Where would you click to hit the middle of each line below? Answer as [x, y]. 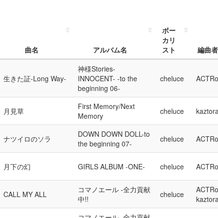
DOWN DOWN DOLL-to [114, 134]
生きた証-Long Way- [35, 78]
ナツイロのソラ [27, 139]
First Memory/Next [106, 106]
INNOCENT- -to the [108, 78]
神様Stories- [97, 69]
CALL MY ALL [25, 194]
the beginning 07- [105, 144]
